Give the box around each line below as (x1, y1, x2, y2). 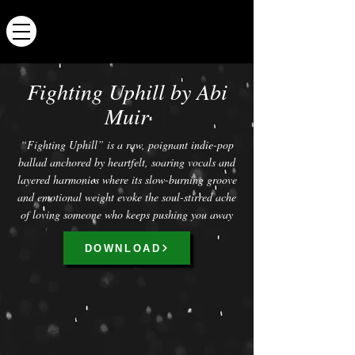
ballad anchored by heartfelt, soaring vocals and (18, 155, 235, 170)
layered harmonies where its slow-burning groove (17, 172, 237, 187)
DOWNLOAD (84, 242, 162, 254)
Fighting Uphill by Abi (26, 76, 227, 106)
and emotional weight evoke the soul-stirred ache (17, 189, 236, 204)
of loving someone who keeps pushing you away (21, 207, 233, 222)
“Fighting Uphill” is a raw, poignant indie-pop (20, 137, 234, 152)
